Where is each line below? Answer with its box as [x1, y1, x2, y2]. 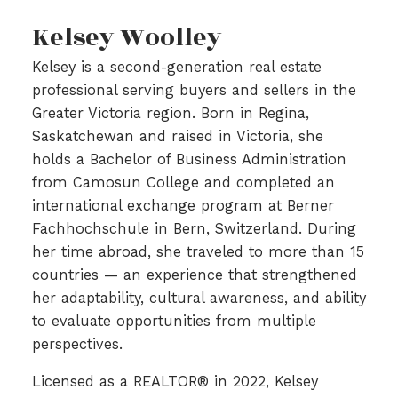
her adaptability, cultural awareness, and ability [31, 290, 366, 307]
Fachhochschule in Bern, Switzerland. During [31, 220, 356, 238]
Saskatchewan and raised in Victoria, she [31, 128, 323, 146]
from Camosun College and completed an [31, 174, 335, 192]
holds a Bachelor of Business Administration [31, 151, 346, 169]
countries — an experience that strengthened [31, 267, 357, 284]
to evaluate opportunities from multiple [31, 313, 316, 330]
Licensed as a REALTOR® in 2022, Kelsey [31, 373, 318, 391]
